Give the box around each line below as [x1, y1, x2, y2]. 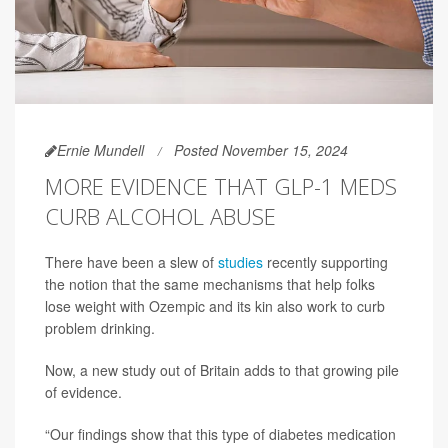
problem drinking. [45, 318, 155, 339]
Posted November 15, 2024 [174, 140, 348, 161]
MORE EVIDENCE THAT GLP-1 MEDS [45, 171, 397, 202]
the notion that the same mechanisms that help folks [45, 274, 375, 295]
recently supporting [263, 252, 388, 273]
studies [218, 252, 263, 273]
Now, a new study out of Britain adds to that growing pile [45, 360, 399, 381]
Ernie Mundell [57, 140, 144, 161]
